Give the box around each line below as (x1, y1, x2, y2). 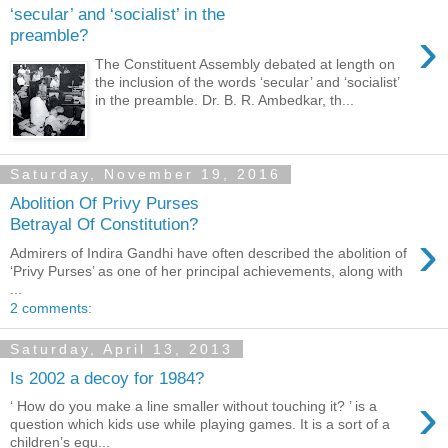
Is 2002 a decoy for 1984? (10, 367, 204, 388)
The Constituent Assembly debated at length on (95, 55, 396, 72)
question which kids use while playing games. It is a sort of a (10, 416, 390, 433)
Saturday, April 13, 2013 (10, 340, 233, 357)
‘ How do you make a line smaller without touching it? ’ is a (10, 398, 377, 415)
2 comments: (10, 299, 92, 316)
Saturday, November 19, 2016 (10, 166, 281, 183)
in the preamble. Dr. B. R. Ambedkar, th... (95, 91, 355, 108)
